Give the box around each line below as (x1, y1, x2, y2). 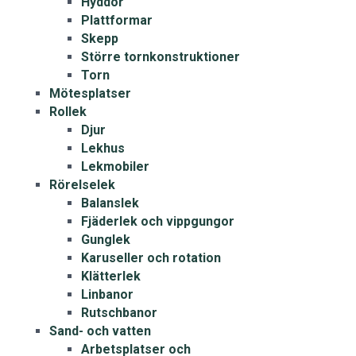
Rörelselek (48, 177, 115, 192)
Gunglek (80, 232, 130, 247)
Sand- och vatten (48, 323, 151, 339)
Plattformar (80, 13, 153, 28)
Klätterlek (80, 269, 141, 284)
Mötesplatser (48, 86, 131, 101)
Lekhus (80, 141, 125, 156)
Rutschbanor (80, 305, 157, 320)
